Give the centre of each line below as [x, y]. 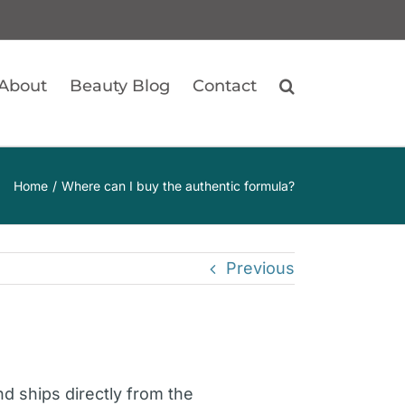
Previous [260, 268]
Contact [225, 86]
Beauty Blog [120, 86]
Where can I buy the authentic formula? [178, 185]
